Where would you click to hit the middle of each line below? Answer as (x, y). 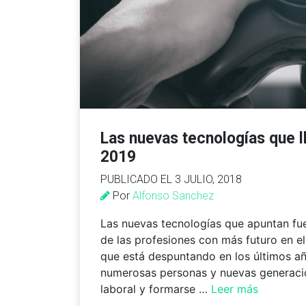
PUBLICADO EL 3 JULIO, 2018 (171, 179)
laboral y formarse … (156, 289)
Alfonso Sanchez (173, 195)
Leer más (235, 289)
